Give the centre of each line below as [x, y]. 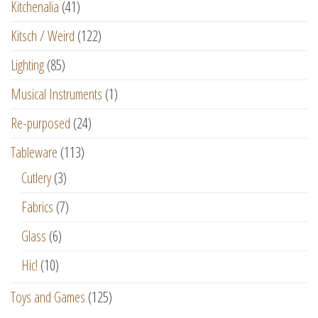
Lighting [27, 65]
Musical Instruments [56, 94]
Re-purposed [40, 124]
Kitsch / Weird [43, 36]
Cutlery [36, 178]
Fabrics [37, 207]
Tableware [34, 153]
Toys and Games [48, 297]
